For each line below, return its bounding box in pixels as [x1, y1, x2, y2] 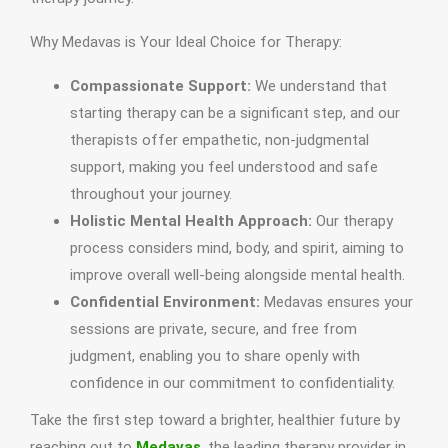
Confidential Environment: [70, 293, 260, 312]
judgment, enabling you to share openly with [70, 347, 360, 366]
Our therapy [312, 212, 393, 231]
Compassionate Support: [70, 77, 251, 96]
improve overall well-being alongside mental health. [70, 266, 405, 285]
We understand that [251, 77, 387, 96]
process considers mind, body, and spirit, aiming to [70, 239, 404, 258]
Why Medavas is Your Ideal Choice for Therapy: [30, 33, 342, 52]
